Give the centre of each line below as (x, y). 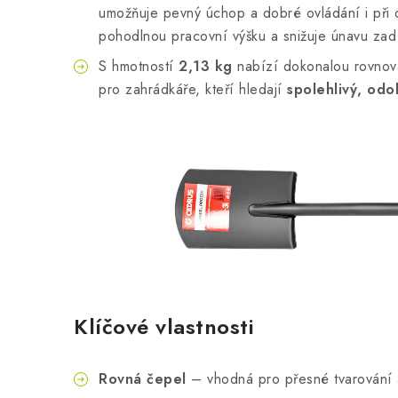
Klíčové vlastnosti (164, 326)
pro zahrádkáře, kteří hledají (193, 89)
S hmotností (139, 66)
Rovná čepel (143, 378)
